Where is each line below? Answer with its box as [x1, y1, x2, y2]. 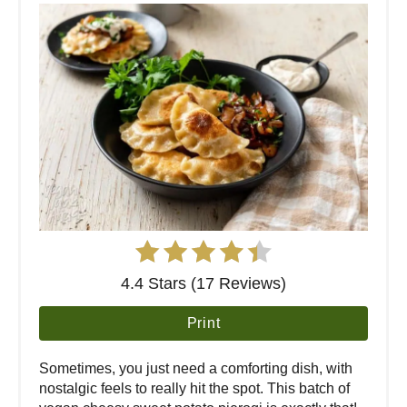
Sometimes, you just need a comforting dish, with [39, 360, 352, 376]
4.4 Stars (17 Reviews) [121, 273, 286, 293]
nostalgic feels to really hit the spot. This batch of [39, 380, 350, 396]
